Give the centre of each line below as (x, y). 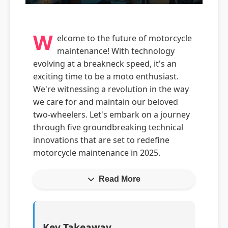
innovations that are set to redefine (101, 140)
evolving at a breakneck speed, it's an (105, 64)
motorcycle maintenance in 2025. (97, 153)
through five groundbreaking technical (108, 127)
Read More (120, 179)
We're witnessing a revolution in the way (111, 89)
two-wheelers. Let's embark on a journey (111, 115)
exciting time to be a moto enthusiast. (106, 76)
